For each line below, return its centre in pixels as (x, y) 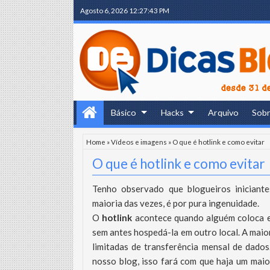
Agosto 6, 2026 (104, 10)
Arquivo (224, 112)
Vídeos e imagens (139, 142)
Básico (124, 112)
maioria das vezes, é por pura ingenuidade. (176, 203)
